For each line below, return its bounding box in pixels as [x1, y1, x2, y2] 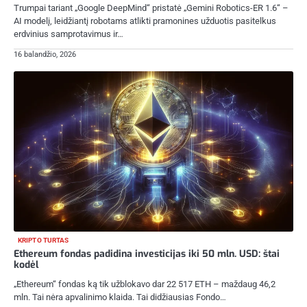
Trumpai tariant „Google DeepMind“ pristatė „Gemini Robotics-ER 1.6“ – [14, 2, 288, 13]
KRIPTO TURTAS [18, 236, 69, 244]
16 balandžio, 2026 [14, 50, 76, 60]
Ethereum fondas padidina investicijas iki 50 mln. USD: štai [14, 247, 280, 260]
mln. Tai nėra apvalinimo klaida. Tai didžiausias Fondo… [14, 291, 226, 302]
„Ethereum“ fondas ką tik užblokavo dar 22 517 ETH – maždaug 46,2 [14, 278, 275, 289]
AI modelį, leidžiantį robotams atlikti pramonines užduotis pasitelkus [14, 15, 276, 26]
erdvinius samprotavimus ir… [14, 28, 123, 39]
